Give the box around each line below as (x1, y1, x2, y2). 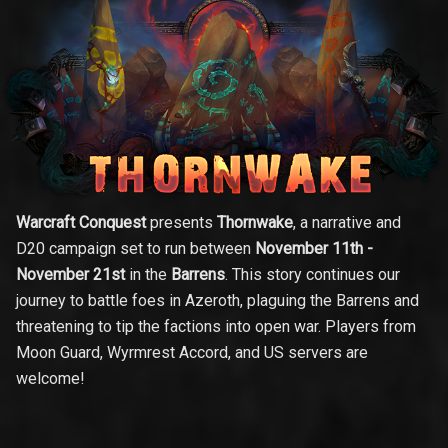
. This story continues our (225, 265, 400, 285)
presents (146, 213, 217, 233)
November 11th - (255, 239, 373, 259)
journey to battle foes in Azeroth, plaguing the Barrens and (16, 291, 419, 311)
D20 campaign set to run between (16, 239, 255, 259)
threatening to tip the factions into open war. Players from (16, 317, 416, 337)
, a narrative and (293, 213, 401, 233)
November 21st (16, 265, 125, 285)
